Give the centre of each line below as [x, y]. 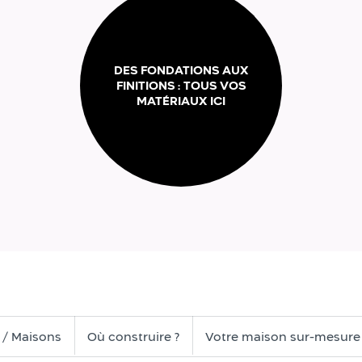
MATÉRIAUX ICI [181, 101]
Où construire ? [133, 337]
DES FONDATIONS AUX [181, 70]
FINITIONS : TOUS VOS [181, 85]
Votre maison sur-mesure [283, 337]
